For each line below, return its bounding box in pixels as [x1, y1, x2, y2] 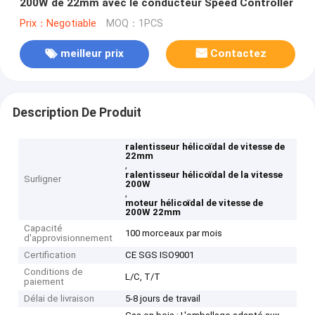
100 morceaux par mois [125, 228, 223, 239]
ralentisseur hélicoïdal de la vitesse [125, 169, 283, 181]
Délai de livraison [24, 293, 95, 304]
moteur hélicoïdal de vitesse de [125, 198, 264, 209]
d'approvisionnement [24, 233, 113, 244]
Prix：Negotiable [19, 17, 96, 30]
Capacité [24, 223, 63, 234]
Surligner [24, 174, 62, 185]
